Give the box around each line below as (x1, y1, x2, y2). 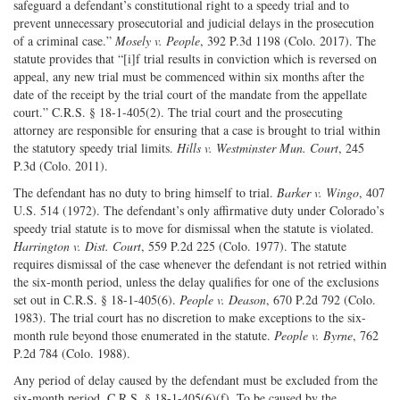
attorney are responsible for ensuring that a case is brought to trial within (13, 121, 380, 138)
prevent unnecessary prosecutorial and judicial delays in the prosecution (13, 13, 374, 31)
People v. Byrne (274, 326, 353, 344)
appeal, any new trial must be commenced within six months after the (13, 67, 364, 85)
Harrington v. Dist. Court (13, 237, 141, 254)
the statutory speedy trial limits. (13, 138, 177, 156)
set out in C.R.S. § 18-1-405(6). (13, 290, 179, 308)
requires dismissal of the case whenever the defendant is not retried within (13, 254, 387, 272)
